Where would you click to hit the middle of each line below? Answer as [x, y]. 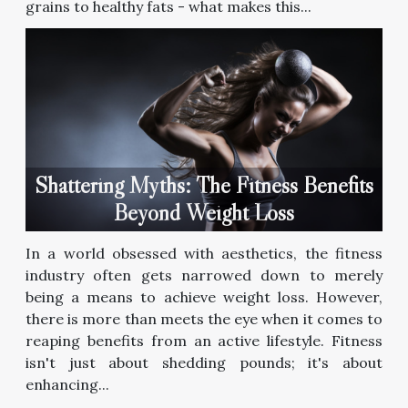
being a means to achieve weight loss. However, [204, 297]
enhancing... [67, 385]
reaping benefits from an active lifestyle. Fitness [204, 341]
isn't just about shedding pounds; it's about [204, 363]
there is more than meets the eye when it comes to [204, 319]
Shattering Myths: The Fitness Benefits [204, 186]
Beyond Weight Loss [204, 213]
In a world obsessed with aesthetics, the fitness [204, 254]
